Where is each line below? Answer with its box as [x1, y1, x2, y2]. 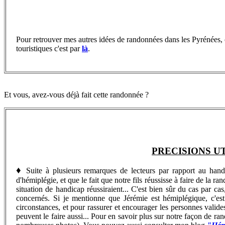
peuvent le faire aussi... [16, 211, 91, 220]
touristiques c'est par [16, 44, 82, 53]
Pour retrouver [16, 35, 64, 44]
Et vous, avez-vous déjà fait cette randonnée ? [4, 90, 149, 99]
